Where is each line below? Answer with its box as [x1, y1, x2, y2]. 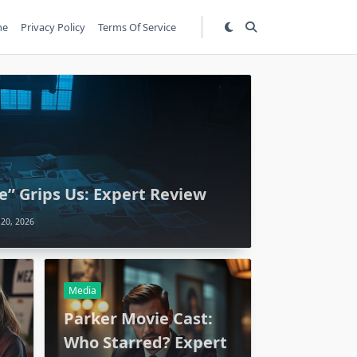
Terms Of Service [98, 20, 177, 34]
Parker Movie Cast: [64, 307, 213, 329]
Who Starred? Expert [64, 331, 227, 353]
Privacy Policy [21, 20, 86, 34]
